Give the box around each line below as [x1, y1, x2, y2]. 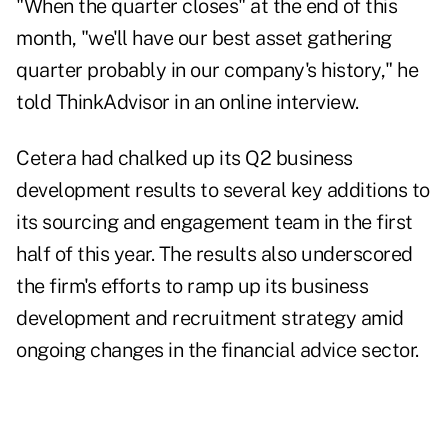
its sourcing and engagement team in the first [16, 210, 413, 235]
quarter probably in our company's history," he [16, 58, 418, 83]
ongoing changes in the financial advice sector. [16, 338, 419, 363]
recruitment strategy [172, 306, 356, 331]
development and [16, 306, 172, 331]
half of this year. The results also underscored [16, 242, 413, 267]
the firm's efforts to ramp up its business [16, 274, 368, 299]
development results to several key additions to [16, 178, 430, 203]
